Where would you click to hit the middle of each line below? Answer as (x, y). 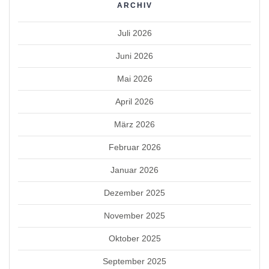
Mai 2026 (134, 78)
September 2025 (134, 261)
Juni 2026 (134, 56)
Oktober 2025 (134, 238)
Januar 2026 (134, 170)
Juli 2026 (134, 33)
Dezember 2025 (134, 192)
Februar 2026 (134, 147)
